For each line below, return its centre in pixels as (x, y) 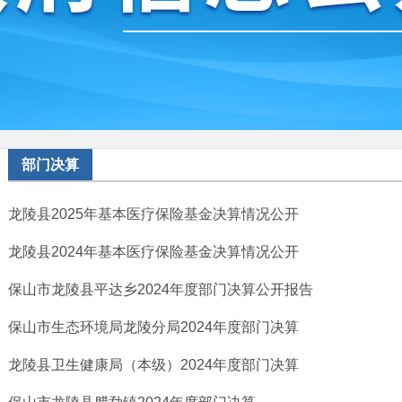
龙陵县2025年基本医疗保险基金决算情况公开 (153, 214)
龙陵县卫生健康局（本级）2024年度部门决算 (153, 365)
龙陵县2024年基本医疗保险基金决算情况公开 (153, 252)
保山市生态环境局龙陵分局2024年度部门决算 (153, 327)
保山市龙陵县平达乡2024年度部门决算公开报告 (161, 289)
